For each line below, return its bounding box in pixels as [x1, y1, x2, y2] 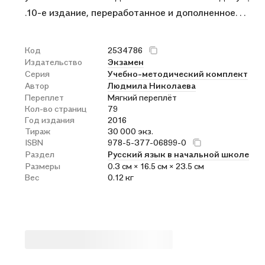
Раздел [25, 149, 54, 159]
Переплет [25, 92, 64, 102]
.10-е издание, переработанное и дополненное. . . [25, 7, 245, 18]
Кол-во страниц [25, 104, 86, 114]
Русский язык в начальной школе [108, 149, 249, 159]
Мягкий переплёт [108, 92, 177, 102]
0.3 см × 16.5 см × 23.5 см [108, 161, 204, 171]
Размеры [25, 161, 60, 171]
